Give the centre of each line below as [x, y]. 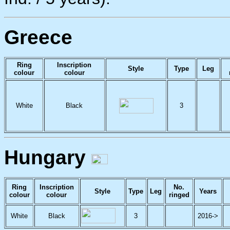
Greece [38, 37]
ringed [179, 195]
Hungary [45, 157]
